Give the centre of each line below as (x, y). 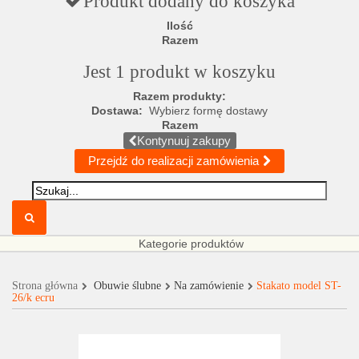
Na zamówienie (209, 286)
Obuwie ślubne (127, 286)
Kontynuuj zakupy (184, 141)
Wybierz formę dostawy (208, 111)
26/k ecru (33, 298)
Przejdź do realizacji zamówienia (173, 161)
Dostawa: (120, 111)
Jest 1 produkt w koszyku (179, 72)
